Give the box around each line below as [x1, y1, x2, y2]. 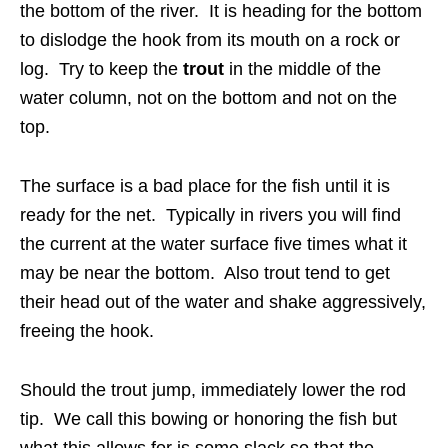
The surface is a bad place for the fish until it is [20, 176, 390, 197]
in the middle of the [224, 59, 381, 80]
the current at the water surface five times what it [20, 234, 407, 255]
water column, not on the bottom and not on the [20, 88, 397, 109]
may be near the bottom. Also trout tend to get [20, 263, 390, 284]
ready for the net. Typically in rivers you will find [20, 205, 401, 226]
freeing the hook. [20, 321, 154, 342]
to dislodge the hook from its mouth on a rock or [20, 30, 400, 51]
